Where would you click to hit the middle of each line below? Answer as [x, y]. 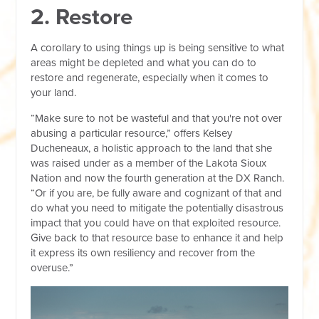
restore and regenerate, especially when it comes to [150, 77]
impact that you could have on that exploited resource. [156, 223]
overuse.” [52, 267]
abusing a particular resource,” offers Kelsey [132, 133]
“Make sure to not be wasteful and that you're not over [157, 118]
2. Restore [82, 17]
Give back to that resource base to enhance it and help [157, 237]
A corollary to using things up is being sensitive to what [158, 47]
